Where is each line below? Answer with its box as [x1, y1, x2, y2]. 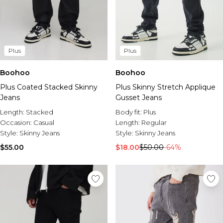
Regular [141, 118, 167, 126]
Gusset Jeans [115, 93, 162, 102]
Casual [33, 118, 54, 126]
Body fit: [115, 108, 143, 116]
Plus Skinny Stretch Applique [115, 83, 216, 92]
